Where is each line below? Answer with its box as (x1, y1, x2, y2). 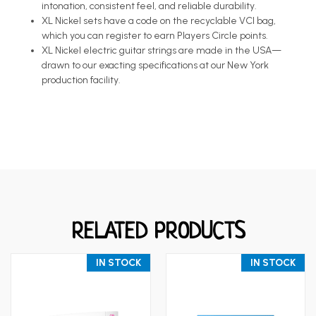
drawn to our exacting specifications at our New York (42, 59, 269, 71)
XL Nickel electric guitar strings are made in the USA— (42, 44, 282, 56)
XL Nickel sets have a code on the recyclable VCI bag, (42, 14, 276, 27)
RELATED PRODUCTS (71, 220, 245, 245)
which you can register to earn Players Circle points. (42, 29, 269, 42)
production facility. (42, 73, 121, 86)
